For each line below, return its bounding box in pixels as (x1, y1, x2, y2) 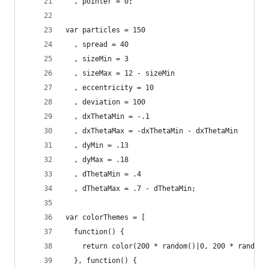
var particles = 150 (65, 26, 145, 34)
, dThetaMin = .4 (65, 170, 141, 178)
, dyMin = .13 (65, 141, 128, 150)
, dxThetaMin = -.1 (65, 112, 150, 121)
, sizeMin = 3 (65, 55, 128, 63)
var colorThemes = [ (65, 213, 145, 222)
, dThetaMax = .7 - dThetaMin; (65, 184, 196, 193)
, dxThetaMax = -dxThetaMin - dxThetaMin (65, 127, 238, 135)
